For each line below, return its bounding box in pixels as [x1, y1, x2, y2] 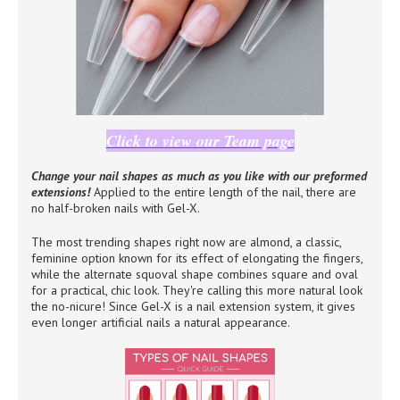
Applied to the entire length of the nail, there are [90, 183, 356, 200]
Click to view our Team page [105, 129, 295, 152]
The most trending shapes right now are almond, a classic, [31, 233, 341, 250]
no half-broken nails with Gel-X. [31, 199, 200, 216]
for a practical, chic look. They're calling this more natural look [31, 281, 362, 298]
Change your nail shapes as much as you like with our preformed [31, 167, 367, 184]
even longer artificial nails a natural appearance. [31, 313, 290, 330]
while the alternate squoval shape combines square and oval [31, 265, 358, 282]
